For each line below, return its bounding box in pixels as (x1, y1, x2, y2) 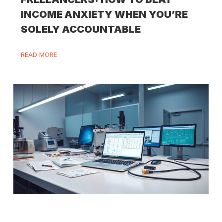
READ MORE (21, 51, 57, 59)
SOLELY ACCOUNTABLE (21, 23, 141, 36)
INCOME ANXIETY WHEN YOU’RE (21, 8, 188, 21)
